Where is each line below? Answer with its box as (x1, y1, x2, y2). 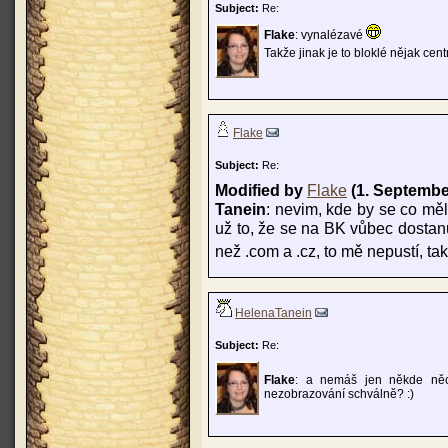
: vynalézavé (295, 28, 366, 42)
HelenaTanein (235, 306, 312, 320)
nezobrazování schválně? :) (264, 387, 414, 401)
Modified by (215, 181, 307, 199)
